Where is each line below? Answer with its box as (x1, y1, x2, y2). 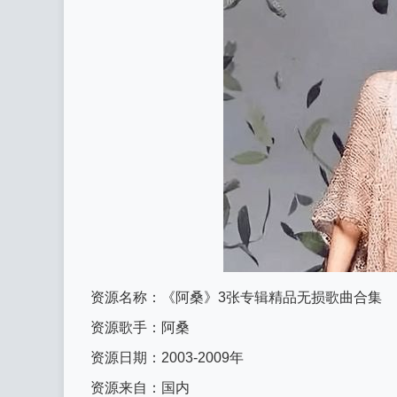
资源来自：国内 (90, 380, 190, 395)
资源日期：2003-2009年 (90, 350, 244, 365)
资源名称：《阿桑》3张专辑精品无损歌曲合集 (90, 290, 382, 305)
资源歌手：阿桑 (90, 320, 190, 335)
